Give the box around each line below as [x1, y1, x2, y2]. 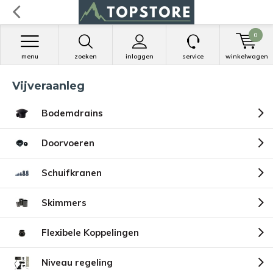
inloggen [125, 52, 154, 60]
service [182, 52, 204, 60]
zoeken [74, 52, 97, 60]
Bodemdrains [41, 107, 103, 119]
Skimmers [41, 197, 87, 208]
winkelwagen [225, 52, 268, 60]
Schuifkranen [41, 167, 102, 179]
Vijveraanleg [12, 79, 85, 93]
